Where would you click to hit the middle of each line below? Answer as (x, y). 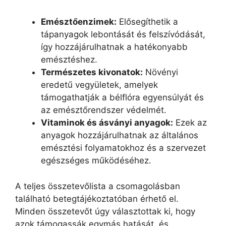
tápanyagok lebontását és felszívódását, (123, 34)
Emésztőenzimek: (79, 22)
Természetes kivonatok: (92, 72)
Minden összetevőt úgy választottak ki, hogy (105, 211)
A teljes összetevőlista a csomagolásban (98, 186)
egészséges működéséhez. (96, 160)
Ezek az (190, 123)
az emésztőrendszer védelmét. (104, 110)
